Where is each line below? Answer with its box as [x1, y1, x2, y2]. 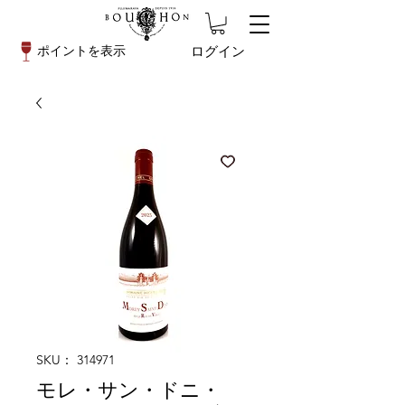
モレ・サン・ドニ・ [36, 377, 221, 402]
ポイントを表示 [37, 42, 126, 59]
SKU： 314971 [36, 351, 115, 368]
